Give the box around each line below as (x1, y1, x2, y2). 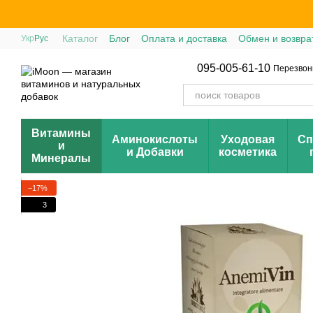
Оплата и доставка (141, 32, 227, 44)
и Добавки (126, 146, 184, 158)
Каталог (62, 32, 98, 44)
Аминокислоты (112, 133, 198, 145)
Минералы (31, 152, 91, 164)
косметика (219, 146, 277, 158)
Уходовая (221, 133, 275, 145)
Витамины (31, 127, 91, 139)
